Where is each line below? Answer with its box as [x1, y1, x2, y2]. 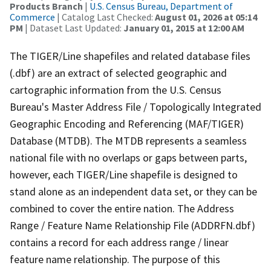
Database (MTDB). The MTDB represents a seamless [10, 133, 247, 148]
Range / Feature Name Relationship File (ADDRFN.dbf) [10, 218, 255, 232]
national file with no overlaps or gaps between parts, [10, 150, 247, 165]
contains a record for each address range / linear [10, 235, 229, 249]
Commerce [10, 10, 55, 23]
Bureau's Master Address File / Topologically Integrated [10, 99, 261, 114]
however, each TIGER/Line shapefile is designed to [10, 167, 238, 181]
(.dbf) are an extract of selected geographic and [10, 65, 227, 80]
